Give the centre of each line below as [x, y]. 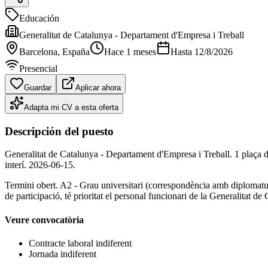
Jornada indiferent [63, 254]
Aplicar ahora [98, 87]
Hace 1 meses [130, 51]
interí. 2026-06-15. [40, 165]
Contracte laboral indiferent [80, 243]
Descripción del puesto [59, 131]
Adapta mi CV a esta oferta [71, 107]
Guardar [38, 87]
